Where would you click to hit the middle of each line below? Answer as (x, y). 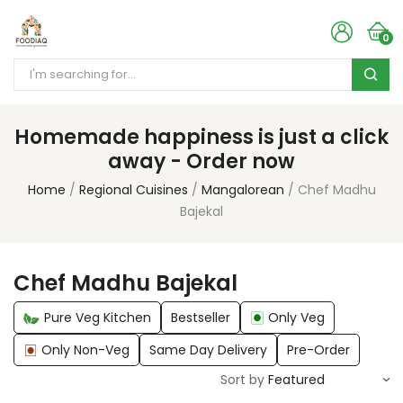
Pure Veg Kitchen (98, 318)
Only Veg (296, 318)
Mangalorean (242, 190)
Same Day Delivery (208, 350)
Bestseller (201, 318)
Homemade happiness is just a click (201, 137)
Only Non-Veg (85, 350)
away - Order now (201, 161)
